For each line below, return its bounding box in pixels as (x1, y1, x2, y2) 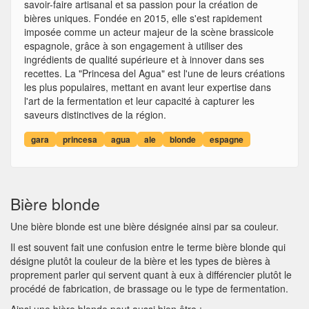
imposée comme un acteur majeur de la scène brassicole (24, 25, 274, 39)
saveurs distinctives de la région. (24, 108, 166, 121)
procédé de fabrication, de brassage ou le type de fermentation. (10, 281, 288, 295)
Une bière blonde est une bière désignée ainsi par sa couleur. (10, 219, 279, 233)
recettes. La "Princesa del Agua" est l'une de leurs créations (24, 66, 285, 80)
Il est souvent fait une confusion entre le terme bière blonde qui (10, 240, 286, 254)
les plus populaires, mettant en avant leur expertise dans (24, 80, 271, 94)
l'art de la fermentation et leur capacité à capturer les (24, 94, 255, 108)
